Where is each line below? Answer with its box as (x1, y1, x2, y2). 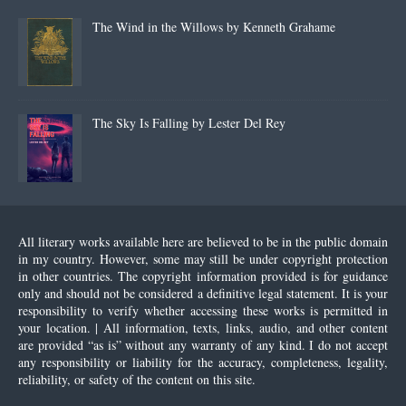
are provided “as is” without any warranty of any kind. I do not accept (18, 336, 388, 353)
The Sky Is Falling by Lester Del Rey (92, 114, 285, 131)
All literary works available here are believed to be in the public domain (18, 233, 388, 250)
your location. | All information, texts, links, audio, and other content (18, 319, 388, 336)
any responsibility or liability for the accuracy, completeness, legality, (18, 353, 388, 371)
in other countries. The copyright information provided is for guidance (18, 267, 388, 285)
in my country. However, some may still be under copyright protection (18, 250, 388, 267)
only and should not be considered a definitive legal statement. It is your (18, 285, 388, 302)
